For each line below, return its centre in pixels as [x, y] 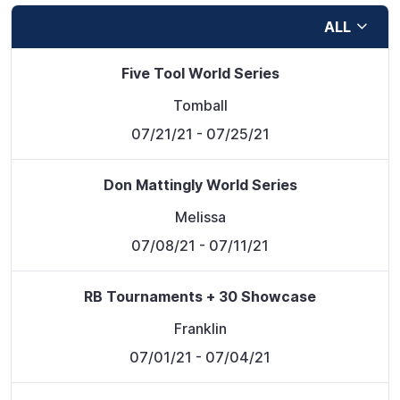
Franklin [200, 329]
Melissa [200, 217]
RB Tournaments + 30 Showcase [200, 296]
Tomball [200, 105]
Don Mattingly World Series [200, 185]
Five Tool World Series [200, 73]
